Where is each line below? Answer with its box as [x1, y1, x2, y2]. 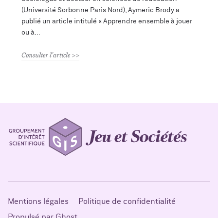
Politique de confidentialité [78, 197, 176, 205]
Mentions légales [8, 197, 69, 205]
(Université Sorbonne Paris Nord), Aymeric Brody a [21, 6, 180, 14]
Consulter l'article [21, 50, 70, 59]
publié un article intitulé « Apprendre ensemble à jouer [21, 17, 192, 25]
